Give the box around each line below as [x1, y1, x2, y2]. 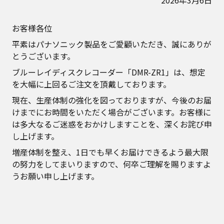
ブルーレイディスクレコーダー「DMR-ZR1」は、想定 [12, 66, 205, 78]
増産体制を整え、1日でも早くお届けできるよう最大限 [12, 146, 208, 158]
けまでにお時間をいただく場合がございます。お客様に [12, 106, 211, 118]
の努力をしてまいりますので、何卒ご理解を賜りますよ [12, 158, 211, 170]
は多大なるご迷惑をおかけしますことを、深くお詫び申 [12, 118, 212, 130]
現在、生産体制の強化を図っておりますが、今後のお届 [12, 94, 211, 106]
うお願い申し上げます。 [12, 170, 99, 182]
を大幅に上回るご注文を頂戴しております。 [12, 78, 171, 90]
